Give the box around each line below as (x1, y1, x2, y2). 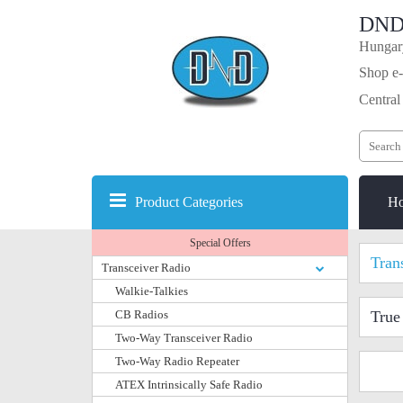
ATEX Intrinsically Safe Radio (115, 378, 263, 391)
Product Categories (135, 194, 243, 210)
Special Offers (189, 237, 251, 249)
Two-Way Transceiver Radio (115, 331, 253, 345)
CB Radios (115, 308, 168, 321)
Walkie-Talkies (115, 284, 188, 298)
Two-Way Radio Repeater (115, 354, 239, 368)
